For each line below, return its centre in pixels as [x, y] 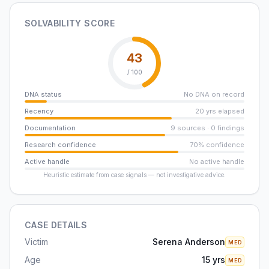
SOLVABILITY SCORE [70, 23]
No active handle [217, 162]
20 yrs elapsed [220, 111]
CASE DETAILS [56, 225]
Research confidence [60, 145]
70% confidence [217, 145]
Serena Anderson [189, 242]
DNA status [43, 94]
